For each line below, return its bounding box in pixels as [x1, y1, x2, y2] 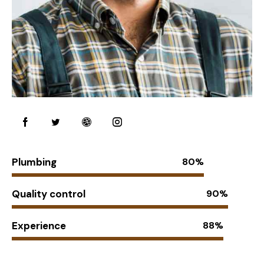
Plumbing [12, 155, 57, 169]
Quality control [12, 187, 85, 200]
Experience [12, 219, 66, 232]
